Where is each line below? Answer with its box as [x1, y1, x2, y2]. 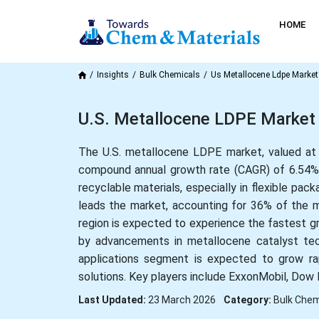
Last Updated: [78, 294, 148, 305]
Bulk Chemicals [139, 70, 200, 80]
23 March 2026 [147, 294, 216, 305]
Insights [96, 70, 129, 80]
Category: [223, 294, 273, 305]
